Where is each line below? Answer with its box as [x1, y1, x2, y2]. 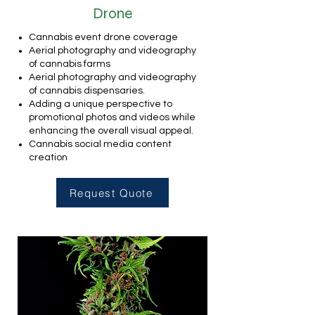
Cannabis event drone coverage [29, 32, 178, 42]
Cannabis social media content [29, 139, 172, 149]
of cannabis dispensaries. [29, 86, 145, 96]
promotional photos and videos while [29, 112, 195, 122]
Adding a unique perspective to [29, 99, 172, 109]
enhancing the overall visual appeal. [29, 126, 193, 136]
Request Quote [69, 186, 153, 200]
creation [29, 153, 70, 162]
